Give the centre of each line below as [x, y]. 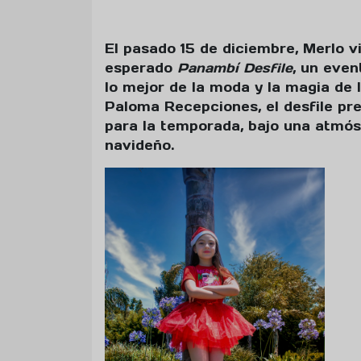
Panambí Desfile [235, 67]
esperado [141, 67]
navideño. [139, 145]
